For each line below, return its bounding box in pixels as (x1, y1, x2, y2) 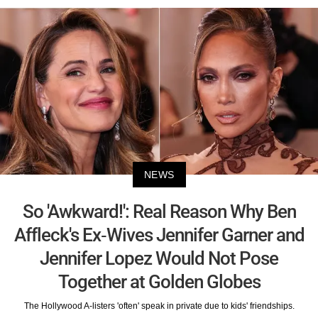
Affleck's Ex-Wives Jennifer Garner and (13, 224, 305, 246)
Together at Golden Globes (57, 270, 261, 292)
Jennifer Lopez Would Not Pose (40, 247, 278, 269)
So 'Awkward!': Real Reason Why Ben (22, 200, 296, 222)
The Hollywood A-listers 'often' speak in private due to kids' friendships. (23, 300, 295, 311)
